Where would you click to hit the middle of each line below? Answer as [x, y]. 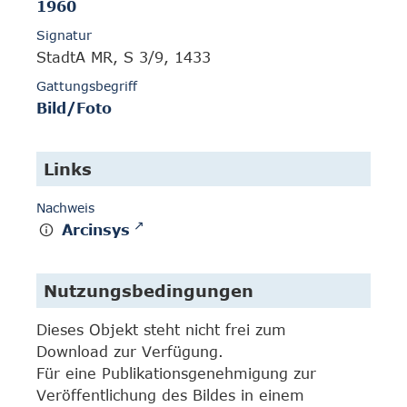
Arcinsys [96, 230]
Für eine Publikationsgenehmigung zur [176, 373]
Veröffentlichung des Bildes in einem [170, 395]
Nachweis [65, 208]
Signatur [64, 35]
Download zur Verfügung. [130, 352]
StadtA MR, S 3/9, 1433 [124, 58]
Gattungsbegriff [87, 86]
